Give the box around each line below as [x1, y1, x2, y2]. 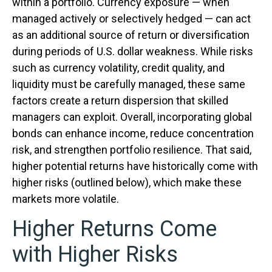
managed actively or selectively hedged [12, 12, 205, 25]
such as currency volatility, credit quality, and [12, 61, 225, 75]
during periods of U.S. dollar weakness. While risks [12, 45, 253, 58]
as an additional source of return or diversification [12, 29, 250, 42]
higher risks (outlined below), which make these [12, 176, 242, 189]
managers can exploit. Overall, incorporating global [12, 110, 252, 124]
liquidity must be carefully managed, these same [12, 78, 245, 91]
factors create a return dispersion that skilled [12, 94, 228, 107]
